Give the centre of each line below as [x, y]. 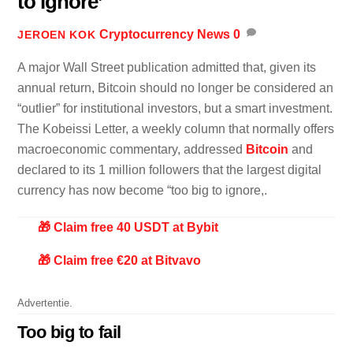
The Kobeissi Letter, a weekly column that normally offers [176, 128]
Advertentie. [45, 303]
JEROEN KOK [57, 34]
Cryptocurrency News [164, 34]
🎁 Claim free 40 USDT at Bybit [128, 228]
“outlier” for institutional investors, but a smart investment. [175, 108]
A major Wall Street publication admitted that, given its [167, 67]
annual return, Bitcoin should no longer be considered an [176, 87]
